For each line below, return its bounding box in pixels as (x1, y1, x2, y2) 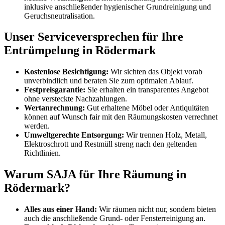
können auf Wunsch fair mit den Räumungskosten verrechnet (24, 113, 217, 122)
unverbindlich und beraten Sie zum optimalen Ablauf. (24, 76, 193, 85)
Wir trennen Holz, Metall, (124, 131, 207, 140)
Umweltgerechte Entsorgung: (24, 131, 124, 140)
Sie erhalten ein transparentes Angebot (85, 85, 208, 94)
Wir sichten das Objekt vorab (108, 67, 202, 76)
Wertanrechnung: (24, 103, 85, 113)
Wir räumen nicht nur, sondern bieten (97, 205, 216, 214)
